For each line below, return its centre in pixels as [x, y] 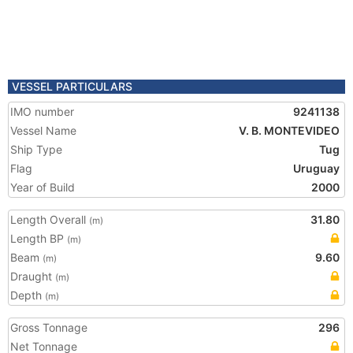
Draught [33, 276]
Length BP [39, 238]
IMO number [42, 111]
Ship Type [36, 149]
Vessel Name [43, 130]
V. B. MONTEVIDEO [289, 130]
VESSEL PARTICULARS [72, 86]
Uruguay [316, 168]
